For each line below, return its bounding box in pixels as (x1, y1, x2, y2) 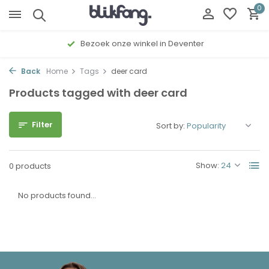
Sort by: (156, 120, 185, 131)
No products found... (18, 190, 96, 201)
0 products (9, 160, 51, 172)
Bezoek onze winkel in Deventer (79, 38, 204, 49)
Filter (32, 119, 53, 130)
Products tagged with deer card (9, 85, 187, 100)
